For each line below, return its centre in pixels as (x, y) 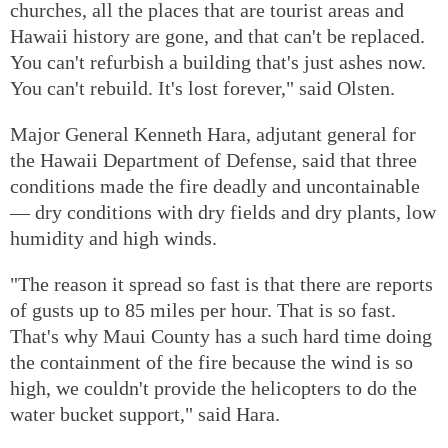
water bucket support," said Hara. (145, 413)
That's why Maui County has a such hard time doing (221, 335)
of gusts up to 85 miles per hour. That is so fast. (203, 309)
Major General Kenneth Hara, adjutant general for (213, 133)
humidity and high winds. (113, 237)
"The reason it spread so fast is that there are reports (221, 283)
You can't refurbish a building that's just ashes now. (218, 61)
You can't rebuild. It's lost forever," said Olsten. (202, 87)
